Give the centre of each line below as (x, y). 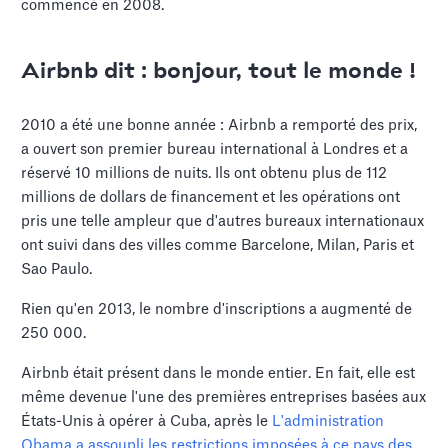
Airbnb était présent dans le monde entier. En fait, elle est (218, 374)
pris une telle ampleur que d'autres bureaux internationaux (223, 222)
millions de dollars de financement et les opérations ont (211, 198)
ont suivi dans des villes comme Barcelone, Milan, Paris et (218, 246)
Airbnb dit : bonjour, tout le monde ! (219, 72)
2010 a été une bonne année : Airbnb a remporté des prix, (219, 126)
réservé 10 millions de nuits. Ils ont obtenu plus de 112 (204, 174)
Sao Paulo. (57, 270)
